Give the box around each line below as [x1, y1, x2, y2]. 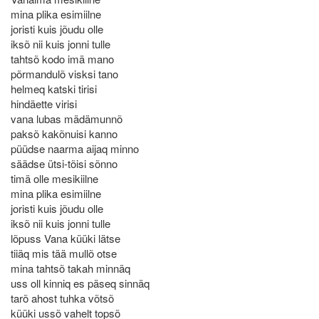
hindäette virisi [11, 96, 77, 111]
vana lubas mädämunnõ [11, 111, 122, 126]
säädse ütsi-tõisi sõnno [11, 156, 117, 171]
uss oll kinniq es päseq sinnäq [11, 276, 150, 291]
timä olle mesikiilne [11, 171, 98, 186]
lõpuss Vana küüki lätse [11, 231, 120, 246]
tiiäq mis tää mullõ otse [11, 246, 117, 261]
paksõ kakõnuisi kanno [11, 126, 117, 141]
